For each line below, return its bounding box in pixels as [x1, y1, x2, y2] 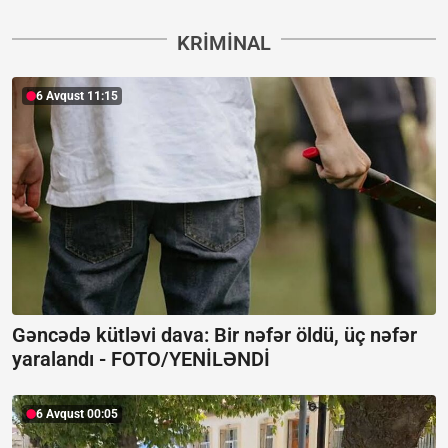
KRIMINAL [177, 30, 271, 55]
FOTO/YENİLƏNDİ [111, 347, 270, 371]
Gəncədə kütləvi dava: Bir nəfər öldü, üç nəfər [12, 323, 417, 347]
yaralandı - [12, 347, 111, 371]
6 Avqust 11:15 [36, 88, 118, 103]
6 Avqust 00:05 [36, 407, 118, 421]
